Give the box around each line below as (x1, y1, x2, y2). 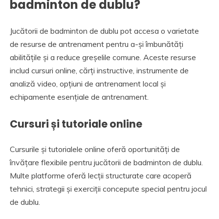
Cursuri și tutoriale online (10, 117, 142, 131)
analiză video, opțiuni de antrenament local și (10, 79, 166, 89)
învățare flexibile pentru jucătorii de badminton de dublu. (10, 157, 203, 167)
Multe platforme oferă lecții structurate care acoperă (10, 170, 192, 180)
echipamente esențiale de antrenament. (10, 92, 149, 102)
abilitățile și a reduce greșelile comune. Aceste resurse (10, 52, 196, 63)
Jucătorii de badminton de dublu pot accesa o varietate (10, 26, 199, 36)
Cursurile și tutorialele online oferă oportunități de (10, 144, 180, 154)
